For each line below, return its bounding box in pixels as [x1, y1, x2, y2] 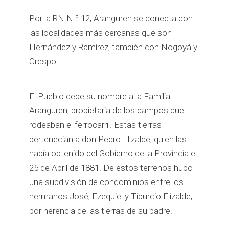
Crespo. [29, 56, 59, 66]
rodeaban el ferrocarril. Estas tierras [29, 120, 162, 130]
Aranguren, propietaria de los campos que [29, 105, 185, 116]
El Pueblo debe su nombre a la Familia [29, 91, 171, 101]
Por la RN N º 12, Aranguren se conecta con [29, 13, 193, 24]
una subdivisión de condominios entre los [29, 177, 184, 187]
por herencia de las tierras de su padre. [29, 205, 173, 216]
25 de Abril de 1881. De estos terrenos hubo [29, 163, 193, 173]
